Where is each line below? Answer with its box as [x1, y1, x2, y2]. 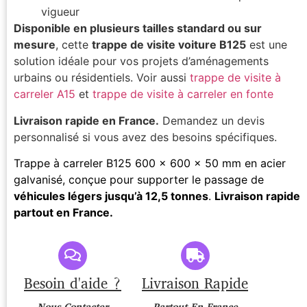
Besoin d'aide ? [24, 273, 121, 296]
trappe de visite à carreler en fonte [93, 87, 273, 101]
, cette [56, 38, 92, 52]
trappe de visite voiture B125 [92, 38, 246, 52]
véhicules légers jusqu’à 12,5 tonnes [14, 189, 208, 204]
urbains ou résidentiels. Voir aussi [14, 71, 190, 85]
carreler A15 [14, 87, 75, 101]
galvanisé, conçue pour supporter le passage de [14, 173, 264, 187]
